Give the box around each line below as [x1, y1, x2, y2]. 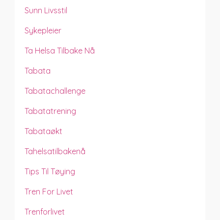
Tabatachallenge [25, 85, 85, 96]
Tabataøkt [25, 126, 62, 136]
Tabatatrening [25, 106, 76, 116]
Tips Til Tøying [25, 166, 75, 176]
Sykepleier [25, 25, 61, 35]
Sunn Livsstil [25, 5, 67, 15]
